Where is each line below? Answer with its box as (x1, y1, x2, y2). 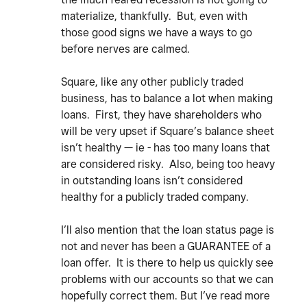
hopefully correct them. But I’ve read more (61, 289, 270, 303)
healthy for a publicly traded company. (61, 191, 249, 204)
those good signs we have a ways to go (61, 26, 252, 40)
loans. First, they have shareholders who (61, 108, 262, 122)
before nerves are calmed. (61, 42, 190, 56)
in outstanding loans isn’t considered (61, 174, 243, 188)
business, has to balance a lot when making (61, 92, 273, 106)
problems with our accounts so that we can (61, 273, 273, 286)
